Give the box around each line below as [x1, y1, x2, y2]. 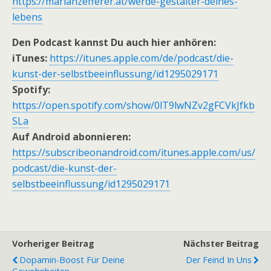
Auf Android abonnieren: [12, 130, 131, 143]
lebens [12, 10, 42, 24]
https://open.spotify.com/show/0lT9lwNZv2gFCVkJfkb [12, 99, 255, 112]
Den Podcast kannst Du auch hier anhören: [12, 36, 216, 49]
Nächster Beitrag [183, 238, 259, 249]
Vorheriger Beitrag [12, 238, 94, 249]
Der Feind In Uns [186, 254, 252, 266]
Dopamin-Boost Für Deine [19, 254, 125, 266]
